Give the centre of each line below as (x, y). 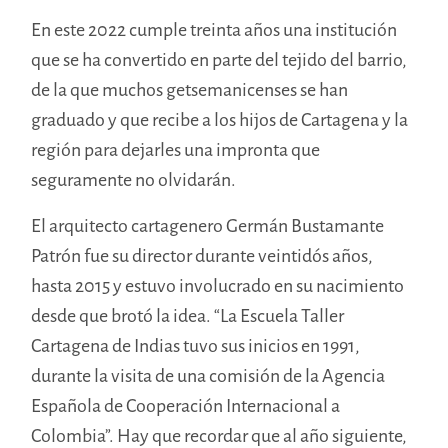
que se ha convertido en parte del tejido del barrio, (219, 59)
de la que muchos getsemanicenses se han (190, 89)
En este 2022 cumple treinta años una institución (214, 29)
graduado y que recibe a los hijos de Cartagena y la (220, 119)
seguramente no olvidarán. (134, 179)
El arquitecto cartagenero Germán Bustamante (208, 225)
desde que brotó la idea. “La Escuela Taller (188, 315)
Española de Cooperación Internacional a (186, 405)
